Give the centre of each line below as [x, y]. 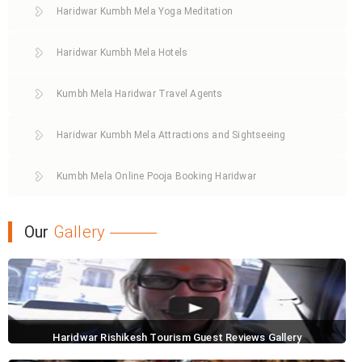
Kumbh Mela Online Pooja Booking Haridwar [156, 176]
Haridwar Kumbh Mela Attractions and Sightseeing [171, 135]
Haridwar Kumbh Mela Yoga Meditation [145, 11]
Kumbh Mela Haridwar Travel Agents [140, 93]
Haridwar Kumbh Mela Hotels [122, 52]
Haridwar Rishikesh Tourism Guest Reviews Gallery [177, 337]
